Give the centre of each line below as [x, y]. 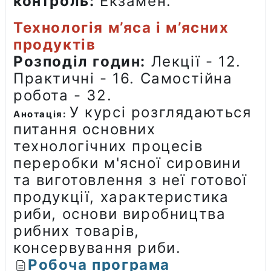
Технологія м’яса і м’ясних [121, 27]
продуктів [55, 44]
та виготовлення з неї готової [130, 180]
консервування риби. [97, 247]
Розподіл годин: [80, 61]
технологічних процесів [108, 146]
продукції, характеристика [122, 197]
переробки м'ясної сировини [127, 163]
